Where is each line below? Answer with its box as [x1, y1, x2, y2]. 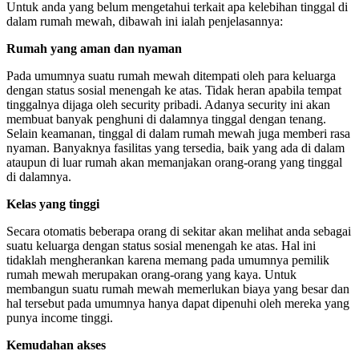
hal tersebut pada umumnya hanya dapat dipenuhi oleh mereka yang [6, 296, 349, 310]
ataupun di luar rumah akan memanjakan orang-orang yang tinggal [6, 155, 342, 169]
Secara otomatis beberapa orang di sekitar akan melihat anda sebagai [6, 224, 351, 238]
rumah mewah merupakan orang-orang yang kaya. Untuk [6, 267, 296, 281]
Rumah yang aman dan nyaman [6, 41, 182, 55]
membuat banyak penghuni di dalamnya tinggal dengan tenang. [6, 111, 326, 126]
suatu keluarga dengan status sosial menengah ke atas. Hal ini [6, 238, 316, 252]
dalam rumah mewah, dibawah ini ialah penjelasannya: [6, 14, 283, 28]
